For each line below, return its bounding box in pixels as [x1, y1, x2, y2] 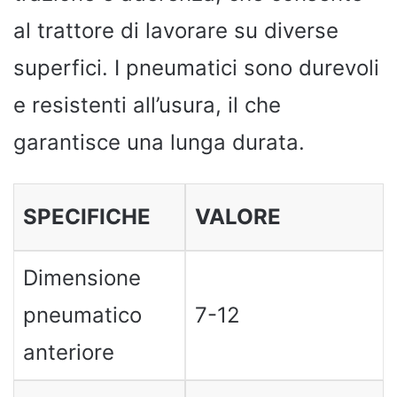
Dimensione [22, 264, 141, 291]
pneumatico [22, 301, 142, 328]
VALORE [194, 203, 281, 230]
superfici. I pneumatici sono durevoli [13, 54, 379, 81]
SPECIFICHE [22, 203, 151, 230]
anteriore [22, 339, 114, 365]
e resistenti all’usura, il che [13, 91, 281, 118]
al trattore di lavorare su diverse [13, 17, 339, 43]
